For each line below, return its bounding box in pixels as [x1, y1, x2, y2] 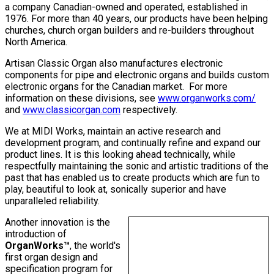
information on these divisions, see [5, 92, 158, 104]
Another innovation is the [5, 216, 110, 228]
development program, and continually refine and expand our [5, 136, 261, 149]
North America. [5, 35, 67, 48]
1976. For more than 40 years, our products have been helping [5, 12, 268, 24]
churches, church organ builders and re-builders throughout [5, 24, 254, 36]
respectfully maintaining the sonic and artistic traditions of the [5, 160, 268, 172]
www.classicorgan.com [23, 103, 120, 116]
